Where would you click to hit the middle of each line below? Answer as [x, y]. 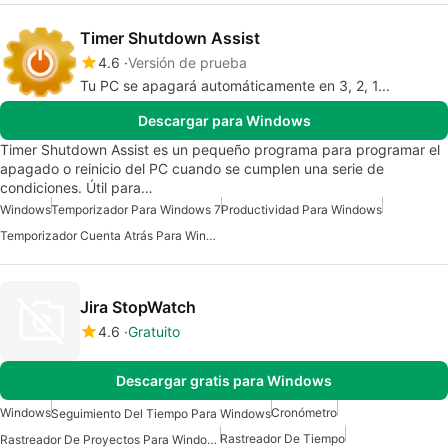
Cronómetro [304, 412]
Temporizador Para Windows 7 [136, 209]
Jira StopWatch [138, 307]
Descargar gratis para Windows [224, 380]
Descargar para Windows [224, 120]
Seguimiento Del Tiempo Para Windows [161, 414]
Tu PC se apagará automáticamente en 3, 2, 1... [235, 85]
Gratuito [154, 332]
